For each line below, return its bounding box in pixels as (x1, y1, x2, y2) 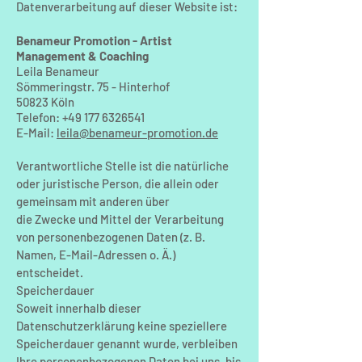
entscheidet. (16, 265, 83, 280)
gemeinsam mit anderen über (16, 194, 170, 208)
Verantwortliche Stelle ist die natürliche (16, 158, 229, 173)
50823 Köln (16, 95, 74, 109)
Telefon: (16, 110, 62, 124)
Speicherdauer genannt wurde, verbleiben (16, 336, 238, 351)
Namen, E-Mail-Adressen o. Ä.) (16, 247, 175, 262)
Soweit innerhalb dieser (16, 301, 141, 315)
